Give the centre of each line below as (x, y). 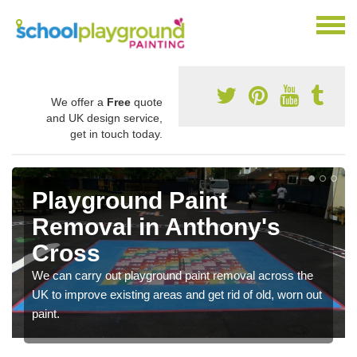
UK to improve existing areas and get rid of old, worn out (177, 294)
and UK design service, (104, 118)
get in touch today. (116, 133)
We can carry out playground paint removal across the (173, 275)
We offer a (79, 102)
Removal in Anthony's (156, 226)
